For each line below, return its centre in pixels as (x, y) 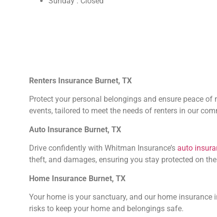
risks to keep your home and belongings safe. (106, 208)
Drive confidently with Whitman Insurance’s (103, 148)
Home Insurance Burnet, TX (77, 178)
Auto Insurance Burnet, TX (75, 129)
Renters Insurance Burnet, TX (80, 81)
